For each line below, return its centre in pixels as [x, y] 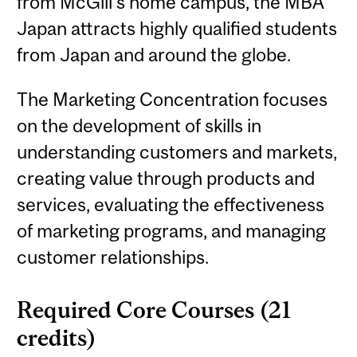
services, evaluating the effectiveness [171, 204]
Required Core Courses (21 [155, 310]
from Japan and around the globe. [154, 55]
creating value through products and [166, 178]
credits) [57, 338]
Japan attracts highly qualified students [177, 29]
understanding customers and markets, [177, 151]
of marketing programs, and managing [172, 230]
